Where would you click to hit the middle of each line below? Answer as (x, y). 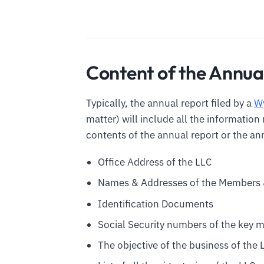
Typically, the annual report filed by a (170, 103)
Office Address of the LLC (155, 162)
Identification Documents (155, 204)
